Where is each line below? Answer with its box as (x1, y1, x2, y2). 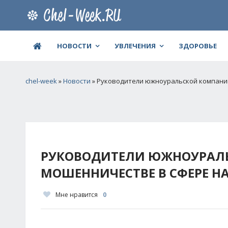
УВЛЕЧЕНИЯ (115, 41, 156, 50)
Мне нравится (55, 190, 98, 199)
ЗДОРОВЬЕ (179, 41, 217, 50)
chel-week (25, 76, 57, 85)
